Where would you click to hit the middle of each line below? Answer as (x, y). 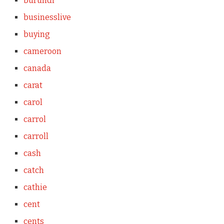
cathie (35, 187)
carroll (36, 136)
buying (36, 34)
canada (37, 68)
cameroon (42, 51)
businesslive (47, 17)
